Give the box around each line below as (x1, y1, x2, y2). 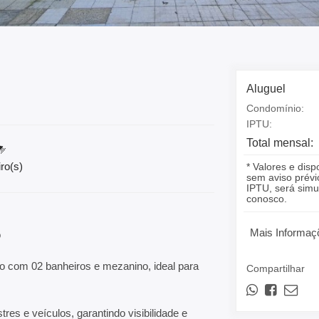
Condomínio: (246, 103, 305, 114)
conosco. (246, 193, 288, 204)
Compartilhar (246, 263, 305, 274)
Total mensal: (246, 137, 314, 149)
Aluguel (246, 83, 286, 95)
